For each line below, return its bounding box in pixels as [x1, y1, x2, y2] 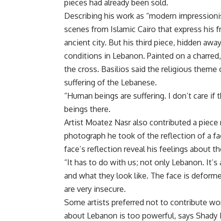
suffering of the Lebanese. [64, 77, 157, 88]
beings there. [64, 104, 110, 114]
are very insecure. [64, 184, 126, 194]
